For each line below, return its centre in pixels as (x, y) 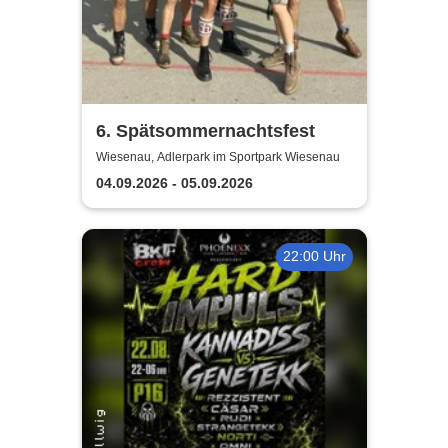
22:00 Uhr (314, 256)
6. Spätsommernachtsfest (205, 131)
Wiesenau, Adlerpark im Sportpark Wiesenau (217, 156)
